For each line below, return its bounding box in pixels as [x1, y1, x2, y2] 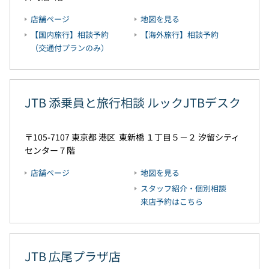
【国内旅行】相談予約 [31, 28, 109, 40]
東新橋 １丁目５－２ [119, 130, 196, 143]
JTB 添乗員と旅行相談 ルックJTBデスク [25, 93, 241, 111]
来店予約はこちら [141, 195, 203, 207]
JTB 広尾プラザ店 [25, 247, 121, 265]
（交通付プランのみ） [31, 41, 109, 53]
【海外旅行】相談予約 [141, 28, 219, 40]
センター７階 [25, 144, 75, 156]
